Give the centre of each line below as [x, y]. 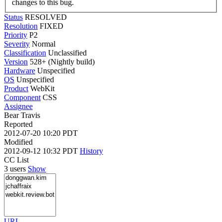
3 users [16, 168]
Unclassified [67, 53]
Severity [17, 44]
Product [16, 88]
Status [13, 17]
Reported [18, 124]
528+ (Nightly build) [61, 61]
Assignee [18, 106]
